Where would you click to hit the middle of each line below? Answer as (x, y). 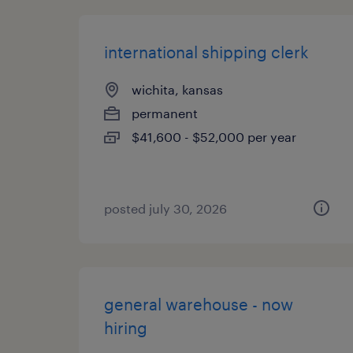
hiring (126, 328)
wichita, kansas (177, 89)
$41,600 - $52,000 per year (214, 137)
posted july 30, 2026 (165, 208)
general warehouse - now (199, 304)
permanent (165, 113)
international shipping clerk (206, 52)
